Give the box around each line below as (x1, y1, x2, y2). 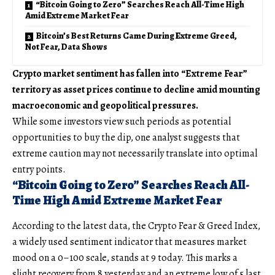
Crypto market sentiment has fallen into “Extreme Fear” (12, 66, 247, 80)
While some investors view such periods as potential (12, 114, 231, 128)
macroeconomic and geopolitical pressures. (12, 98, 198, 112)
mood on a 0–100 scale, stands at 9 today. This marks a (12, 250, 238, 265)
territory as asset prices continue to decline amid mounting (12, 82, 260, 96)
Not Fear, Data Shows (25, 41, 107, 53)
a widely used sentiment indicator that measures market (12, 234, 247, 249)
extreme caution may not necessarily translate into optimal (12, 146, 257, 160)
